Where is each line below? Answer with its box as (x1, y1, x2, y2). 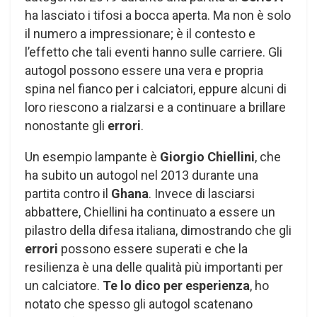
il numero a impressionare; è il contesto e (25, 26, 255, 42)
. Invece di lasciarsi (149, 186, 255, 202)
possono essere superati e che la (58, 241, 248, 257)
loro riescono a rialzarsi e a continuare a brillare (25, 100, 286, 115)
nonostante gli (25, 118, 108, 134)
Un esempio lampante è (25, 149, 160, 165)
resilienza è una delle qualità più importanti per (25, 260, 283, 275)
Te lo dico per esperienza (103, 278, 250, 294)
